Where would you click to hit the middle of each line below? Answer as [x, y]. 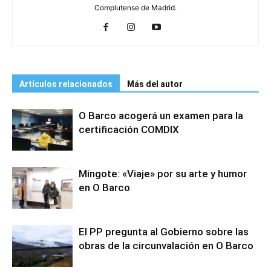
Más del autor [155, 84]
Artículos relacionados [66, 84]
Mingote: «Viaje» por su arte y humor [163, 174]
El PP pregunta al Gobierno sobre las [164, 232]
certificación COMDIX [129, 129]
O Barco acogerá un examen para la [161, 116]
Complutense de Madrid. [135, 8]
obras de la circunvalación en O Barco [166, 246]
